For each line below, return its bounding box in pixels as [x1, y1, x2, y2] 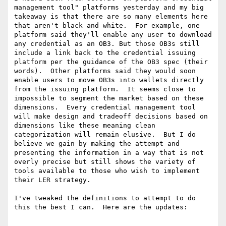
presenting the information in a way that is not [14, 149, 204, 157]
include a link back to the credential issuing [14, 49, 196, 57]
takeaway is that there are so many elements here [14, 13, 208, 21]
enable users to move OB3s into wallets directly [14, 76, 204, 84]
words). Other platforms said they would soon [14, 67, 196, 75]
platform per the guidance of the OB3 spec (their [14, 58, 208, 66]
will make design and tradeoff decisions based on [14, 112, 208, 121]
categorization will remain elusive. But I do [14, 131, 196, 139]
